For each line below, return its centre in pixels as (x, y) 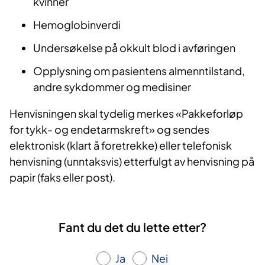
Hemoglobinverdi (78, 25)
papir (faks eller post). (62, 177)
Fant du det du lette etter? (132, 227)
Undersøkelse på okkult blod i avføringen (135, 48)
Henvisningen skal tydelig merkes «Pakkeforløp (126, 114)
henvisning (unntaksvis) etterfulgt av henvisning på (132, 161)
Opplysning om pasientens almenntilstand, (139, 71)
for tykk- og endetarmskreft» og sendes (109, 130)
